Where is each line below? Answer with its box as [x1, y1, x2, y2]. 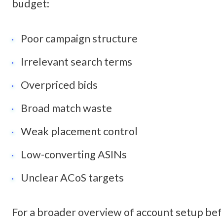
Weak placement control [21, 124, 138, 138]
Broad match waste [21, 101, 112, 114]
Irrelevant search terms [21, 55, 133, 68]
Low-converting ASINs [21, 147, 127, 161]
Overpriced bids [21, 78, 98, 91]
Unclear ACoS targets [21, 171, 124, 184]
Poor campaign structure [21, 32, 138, 45]
